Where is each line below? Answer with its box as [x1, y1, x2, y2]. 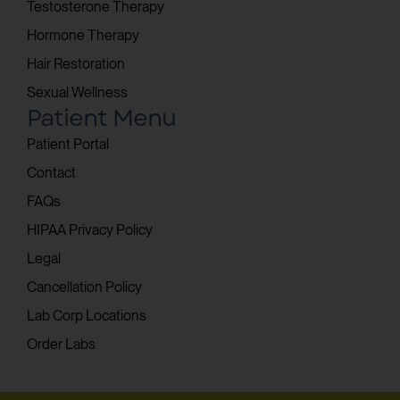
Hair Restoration [27, 54, 125, 72]
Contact [27, 163, 76, 181]
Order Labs [27, 335, 96, 353]
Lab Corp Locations [27, 306, 146, 324]
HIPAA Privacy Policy [27, 221, 153, 238]
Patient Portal [27, 135, 109, 153]
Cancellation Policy [27, 278, 142, 296]
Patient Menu [27, 100, 176, 135]
